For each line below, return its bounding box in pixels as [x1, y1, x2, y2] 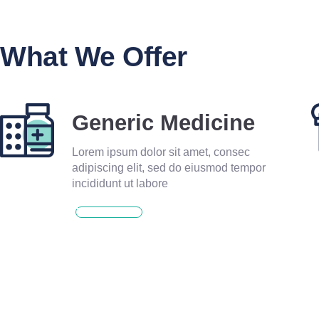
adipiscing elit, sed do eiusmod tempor [72, 162, 266, 174]
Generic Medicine [72, 110, 256, 135]
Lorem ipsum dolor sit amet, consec [72, 146, 251, 158]
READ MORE [75, 206, 132, 217]
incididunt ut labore [72, 177, 169, 189]
